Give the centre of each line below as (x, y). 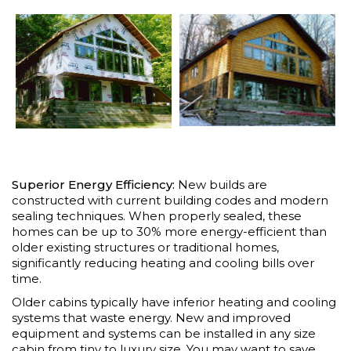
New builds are (221, 184)
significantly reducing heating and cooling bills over (163, 262)
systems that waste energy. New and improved (151, 317)
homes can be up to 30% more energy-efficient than (169, 231)
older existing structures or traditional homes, (145, 247)
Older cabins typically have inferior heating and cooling (174, 302)
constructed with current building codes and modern (170, 200)
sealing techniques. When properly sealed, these (157, 215)
